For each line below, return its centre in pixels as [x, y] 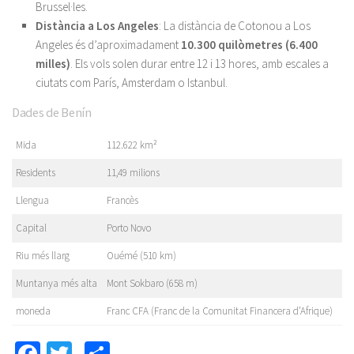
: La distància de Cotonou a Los [235, 26]
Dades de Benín [52, 113]
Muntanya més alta [56, 283]
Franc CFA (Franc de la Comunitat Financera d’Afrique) [220, 311]
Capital [31, 228]
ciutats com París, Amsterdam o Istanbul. [132, 83]
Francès [122, 200]
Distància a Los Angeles [97, 26]
